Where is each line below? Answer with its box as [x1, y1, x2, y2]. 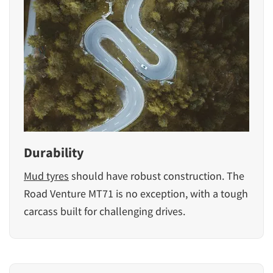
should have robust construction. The [69, 168, 244, 183]
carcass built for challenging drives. [24, 204, 185, 218]
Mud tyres [24, 168, 69, 183]
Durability [24, 143, 83, 161]
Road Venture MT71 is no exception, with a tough [24, 186, 248, 200]
